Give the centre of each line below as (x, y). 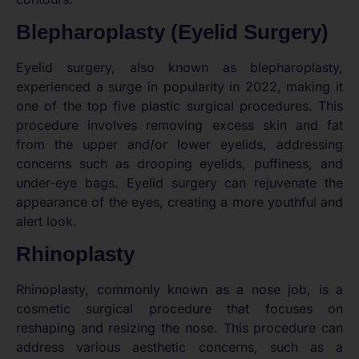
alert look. (46, 221)
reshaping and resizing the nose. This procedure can (179, 328)
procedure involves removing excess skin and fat (179, 125)
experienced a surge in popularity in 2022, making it (179, 86)
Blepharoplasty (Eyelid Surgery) (172, 32)
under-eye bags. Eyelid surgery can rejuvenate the (179, 182)
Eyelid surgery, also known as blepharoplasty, (179, 67)
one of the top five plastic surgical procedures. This (179, 105)
